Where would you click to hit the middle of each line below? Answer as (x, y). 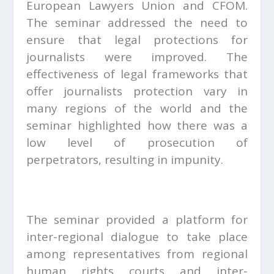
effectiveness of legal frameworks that (137, 74)
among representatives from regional (137, 254)
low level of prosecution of (137, 143)
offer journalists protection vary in (137, 91)
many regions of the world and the (137, 109)
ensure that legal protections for (137, 40)
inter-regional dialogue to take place (137, 237)
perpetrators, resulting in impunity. (126, 160)
